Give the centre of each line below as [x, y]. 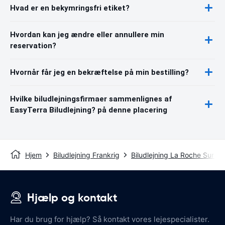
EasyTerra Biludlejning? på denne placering [89, 110]
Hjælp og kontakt [72, 197]
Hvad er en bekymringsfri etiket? [70, 8]
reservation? [33, 45]
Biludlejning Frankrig [86, 155]
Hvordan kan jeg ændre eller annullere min [87, 34]
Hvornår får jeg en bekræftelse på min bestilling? [99, 72]
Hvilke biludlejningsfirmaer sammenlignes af [91, 99]
